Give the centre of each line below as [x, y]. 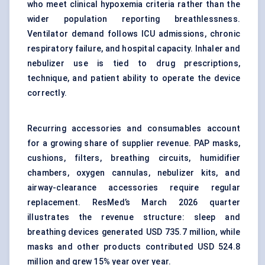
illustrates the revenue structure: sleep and [134, 217]
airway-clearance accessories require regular [134, 188]
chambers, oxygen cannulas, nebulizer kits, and [134, 173]
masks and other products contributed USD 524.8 [134, 247]
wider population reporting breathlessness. [134, 19]
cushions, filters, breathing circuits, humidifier [134, 158]
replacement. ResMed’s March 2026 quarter [134, 203]
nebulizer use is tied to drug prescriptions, [134, 64]
